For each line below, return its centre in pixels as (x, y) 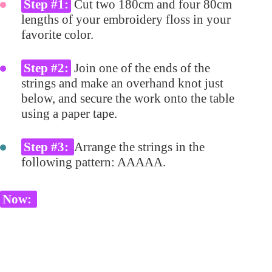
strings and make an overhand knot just (122, 83)
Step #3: (48, 147)
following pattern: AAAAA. (93, 162)
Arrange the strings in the (139, 147)
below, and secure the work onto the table (128, 98)
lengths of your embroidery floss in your (126, 19)
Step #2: (46, 68)
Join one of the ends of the (141, 68)
